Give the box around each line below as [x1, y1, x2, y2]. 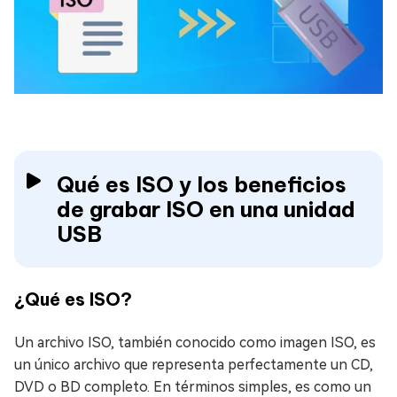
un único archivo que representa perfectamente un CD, [14, 356, 373, 374]
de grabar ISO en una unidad [57, 196, 355, 223]
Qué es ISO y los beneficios [57, 171, 346, 198]
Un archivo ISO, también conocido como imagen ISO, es [14, 334, 376, 352]
